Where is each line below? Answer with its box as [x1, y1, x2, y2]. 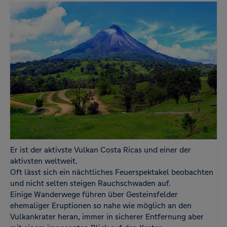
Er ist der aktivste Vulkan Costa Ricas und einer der [10, 145, 191, 155]
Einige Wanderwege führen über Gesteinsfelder [10, 190, 178, 200]
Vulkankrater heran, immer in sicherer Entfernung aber [10, 212, 204, 222]
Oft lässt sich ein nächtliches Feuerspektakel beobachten [10, 167, 213, 177]
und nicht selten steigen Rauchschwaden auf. [10, 178, 171, 188]
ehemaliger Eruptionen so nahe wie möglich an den [10, 201, 192, 211]
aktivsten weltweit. [10, 156, 78, 166]
